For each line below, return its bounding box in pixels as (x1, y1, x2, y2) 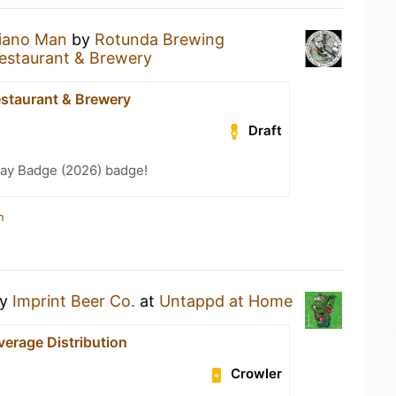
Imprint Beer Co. (12, 292, 135, 310)
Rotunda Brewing (95, 30, 225, 49)
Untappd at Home (159, 292, 293, 310)
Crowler (231, 365, 283, 382)
